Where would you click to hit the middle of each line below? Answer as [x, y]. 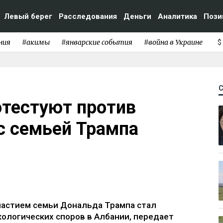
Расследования [88, 16]
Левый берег [28, 16]
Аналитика [177, 16]
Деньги [137, 16]
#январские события [97, 42]
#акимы [36, 42]
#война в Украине [173, 42]
